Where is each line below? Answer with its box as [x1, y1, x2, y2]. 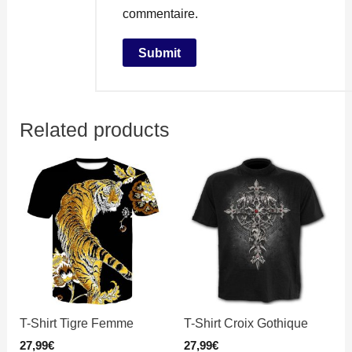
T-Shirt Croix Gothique [184, 316, 308, 331]
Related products [20, 119, 170, 141]
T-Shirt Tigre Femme [20, 316, 134, 331]
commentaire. [123, 6, 199, 21]
